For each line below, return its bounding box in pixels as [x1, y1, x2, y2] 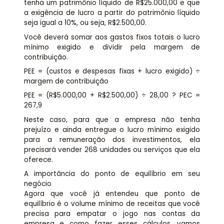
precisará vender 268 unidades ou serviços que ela [23, 144, 200, 154]
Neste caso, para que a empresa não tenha [23, 114, 200, 124]
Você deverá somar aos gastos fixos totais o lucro [23, 32, 200, 42]
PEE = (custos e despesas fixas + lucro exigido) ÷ [23, 66, 200, 76]
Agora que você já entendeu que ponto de [23, 189, 200, 199]
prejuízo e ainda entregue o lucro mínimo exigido [23, 124, 200, 134]
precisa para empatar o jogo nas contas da [23, 209, 200, 219]
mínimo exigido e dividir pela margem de [23, 42, 200, 52]
